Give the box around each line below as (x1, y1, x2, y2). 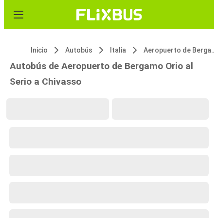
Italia (110, 46, 126, 54)
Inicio (31, 46, 48, 54)
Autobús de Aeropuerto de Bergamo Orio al (10, 60, 193, 72)
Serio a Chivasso (10, 76, 81, 87)
